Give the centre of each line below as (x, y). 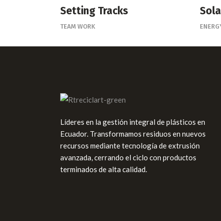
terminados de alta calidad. (104, 169)
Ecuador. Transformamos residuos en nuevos (133, 134)
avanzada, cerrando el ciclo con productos (128, 158)
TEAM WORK (78, 26)
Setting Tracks (94, 11)
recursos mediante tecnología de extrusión (130, 146)
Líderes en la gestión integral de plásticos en (133, 122)
